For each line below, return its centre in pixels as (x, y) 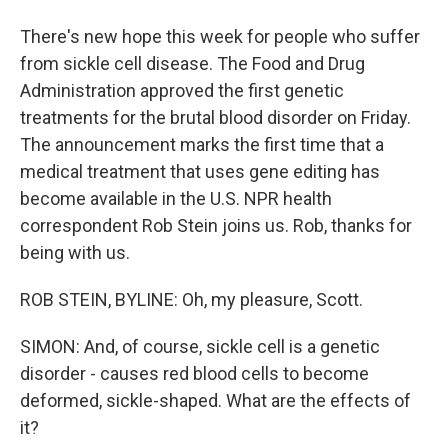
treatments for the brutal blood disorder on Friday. (215, 117)
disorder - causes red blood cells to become (194, 373)
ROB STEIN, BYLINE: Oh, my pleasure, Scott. (191, 299)
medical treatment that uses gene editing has (200, 171)
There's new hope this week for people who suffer (220, 36)
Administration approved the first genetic (182, 90)
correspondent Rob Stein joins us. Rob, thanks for (216, 225)
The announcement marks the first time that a (202, 144)
